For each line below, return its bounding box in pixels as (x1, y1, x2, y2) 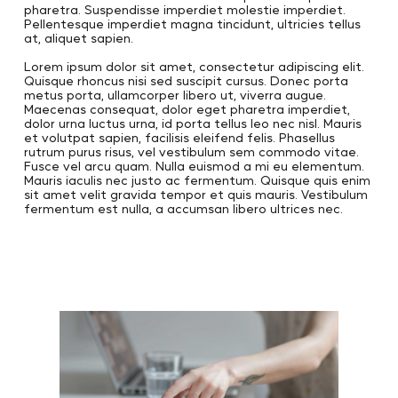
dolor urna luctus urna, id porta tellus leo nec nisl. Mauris (23, 115, 362, 131)
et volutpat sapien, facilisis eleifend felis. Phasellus (23, 129, 335, 145)
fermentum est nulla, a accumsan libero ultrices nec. (23, 200, 343, 216)
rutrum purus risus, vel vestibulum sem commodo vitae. (23, 143, 359, 159)
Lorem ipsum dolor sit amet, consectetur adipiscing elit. (23, 58, 364, 74)
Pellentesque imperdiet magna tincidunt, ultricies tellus (23, 15, 361, 31)
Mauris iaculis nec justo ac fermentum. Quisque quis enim (23, 171, 370, 187)
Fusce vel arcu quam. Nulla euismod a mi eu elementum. (23, 157, 364, 173)
